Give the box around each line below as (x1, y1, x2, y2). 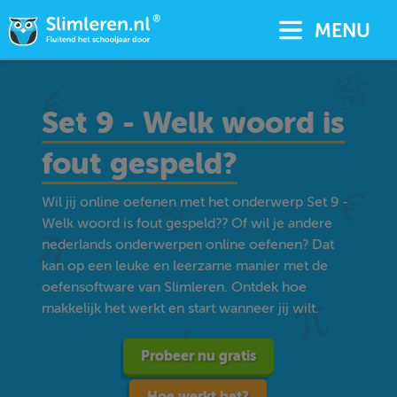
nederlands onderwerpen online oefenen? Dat (42, 237, 335, 253)
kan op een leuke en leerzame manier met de (42, 258, 329, 274)
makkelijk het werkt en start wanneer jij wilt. (42, 300, 320, 316)
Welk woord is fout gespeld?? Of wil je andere (42, 215, 333, 231)
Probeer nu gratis (140, 347, 256, 364)
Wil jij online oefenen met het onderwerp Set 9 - (42, 194, 349, 210)
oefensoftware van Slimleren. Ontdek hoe (42, 279, 307, 295)
